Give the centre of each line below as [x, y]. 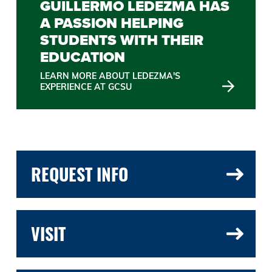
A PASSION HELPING [112, 23]
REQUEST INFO [79, 174]
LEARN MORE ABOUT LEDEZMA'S [110, 76]
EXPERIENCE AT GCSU [86, 87]
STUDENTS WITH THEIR [122, 40]
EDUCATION [83, 57]
